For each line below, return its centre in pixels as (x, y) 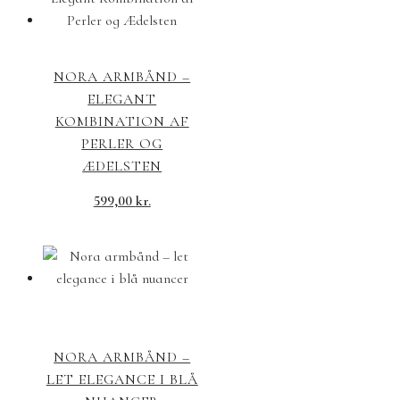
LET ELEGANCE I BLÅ (122, 380)
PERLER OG (122, 144)
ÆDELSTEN (122, 167)
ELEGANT (122, 100)
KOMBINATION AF (122, 122)
